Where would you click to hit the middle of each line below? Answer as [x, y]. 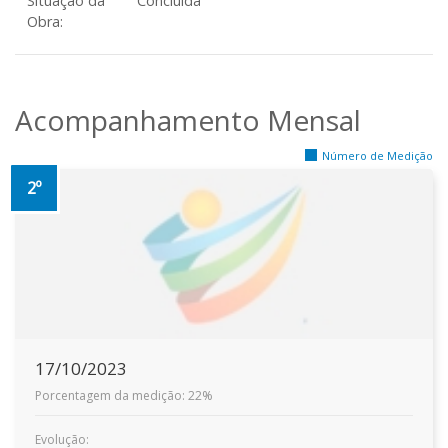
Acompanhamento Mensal [188, 120]
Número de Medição [377, 155]
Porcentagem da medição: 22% [124, 395]
